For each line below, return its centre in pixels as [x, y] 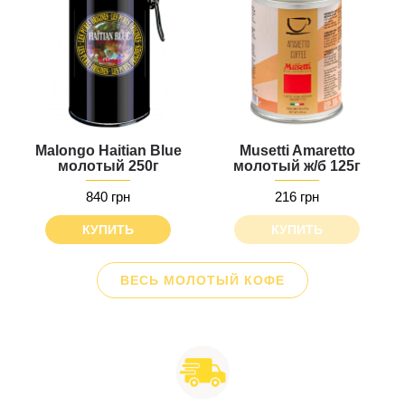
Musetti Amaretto [297, 151]
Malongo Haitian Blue [108, 151]
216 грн [297, 197]
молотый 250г [108, 166]
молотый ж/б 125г [297, 166]
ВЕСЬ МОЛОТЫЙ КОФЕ [202, 280]
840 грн [108, 197]
